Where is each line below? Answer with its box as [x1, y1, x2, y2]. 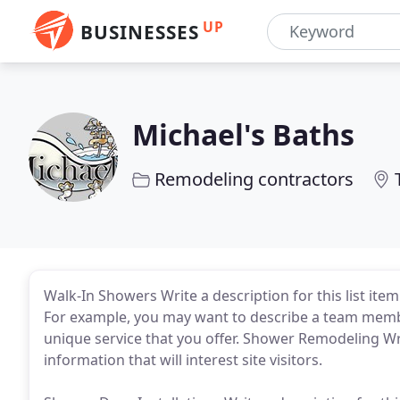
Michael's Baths [132, 115, 354, 154]
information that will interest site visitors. [44, 350, 322, 370]
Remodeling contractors [154, 167, 354, 191]
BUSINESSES [80, 20, 199, 45]
